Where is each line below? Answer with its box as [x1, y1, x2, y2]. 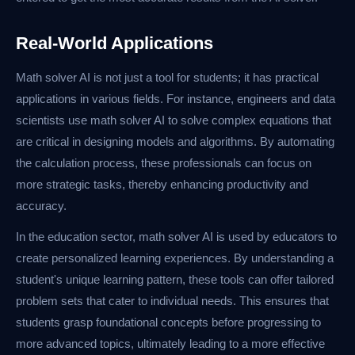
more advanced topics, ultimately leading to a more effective [16, 337, 325, 351]
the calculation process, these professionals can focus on [16, 156, 311, 170]
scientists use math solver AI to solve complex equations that [16, 113, 331, 128]
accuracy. [16, 199, 67, 213]
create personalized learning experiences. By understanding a [16, 251, 334, 265]
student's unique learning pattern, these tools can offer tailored [16, 273, 334, 287]
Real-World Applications [16, 33, 213, 54]
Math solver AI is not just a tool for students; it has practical [16, 71, 319, 85]
